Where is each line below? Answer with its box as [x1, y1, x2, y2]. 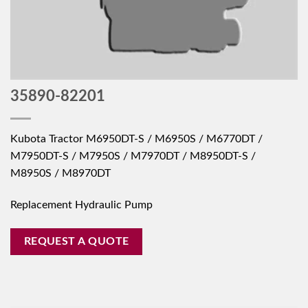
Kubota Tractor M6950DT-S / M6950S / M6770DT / [10, 133, 263, 144]
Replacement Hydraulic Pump [10, 199, 153, 210]
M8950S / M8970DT [10, 167, 111, 179]
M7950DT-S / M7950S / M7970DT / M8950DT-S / [10, 150, 256, 162]
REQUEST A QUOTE [23, 236, 129, 247]
